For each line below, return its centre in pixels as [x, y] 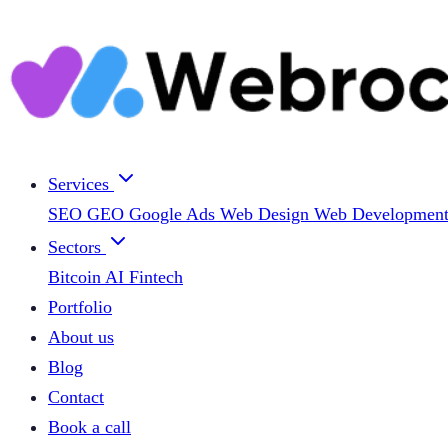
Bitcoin [76, 277]
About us [81, 337]
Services [81, 184]
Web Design [267, 214]
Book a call [89, 427]
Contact [76, 397]
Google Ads [174, 214]
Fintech [156, 277]
